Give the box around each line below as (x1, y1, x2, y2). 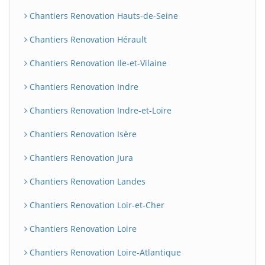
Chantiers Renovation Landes (27, 176, 146, 187)
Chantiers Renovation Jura (27, 152, 133, 163)
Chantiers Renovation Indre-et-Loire (27, 105, 172, 116)
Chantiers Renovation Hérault (27, 34, 147, 45)
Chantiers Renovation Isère (27, 128, 137, 140)
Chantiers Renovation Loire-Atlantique (27, 247, 181, 258)
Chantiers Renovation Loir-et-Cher (27, 199, 164, 211)
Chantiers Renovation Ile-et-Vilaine (27, 57, 167, 69)
